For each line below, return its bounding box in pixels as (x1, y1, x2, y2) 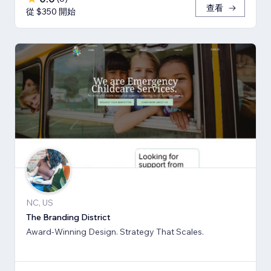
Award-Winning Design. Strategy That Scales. (26, 226, 204, 237)
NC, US (26, 197, 53, 208)
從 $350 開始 (26, 6, 76, 18)
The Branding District (26, 211, 111, 223)
